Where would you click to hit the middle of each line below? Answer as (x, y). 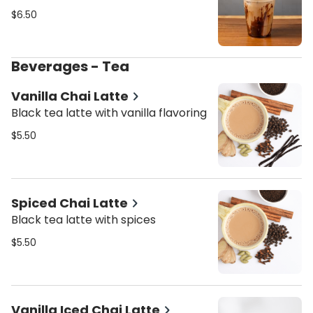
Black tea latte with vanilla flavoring (109, 113)
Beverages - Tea (75, 66)
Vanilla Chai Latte (70, 96)
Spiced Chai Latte (70, 203)
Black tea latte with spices (83, 220)
